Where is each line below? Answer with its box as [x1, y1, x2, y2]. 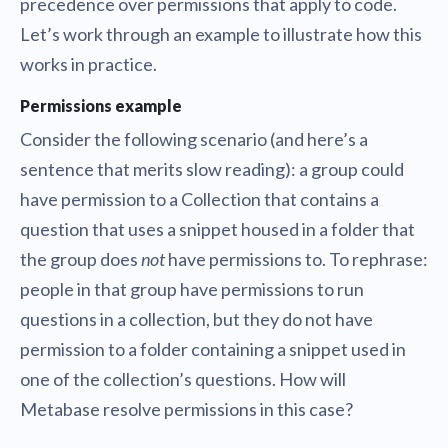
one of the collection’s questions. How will [20, 368, 346, 391]
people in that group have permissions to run [20, 278, 364, 301]
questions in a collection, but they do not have [20, 308, 373, 331]
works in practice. [20, 53, 157, 76]
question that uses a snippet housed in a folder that [20, 218, 415, 241]
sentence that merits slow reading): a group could [20, 158, 404, 181]
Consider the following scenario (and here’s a [20, 128, 368, 151]
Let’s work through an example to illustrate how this [20, 23, 422, 46]
